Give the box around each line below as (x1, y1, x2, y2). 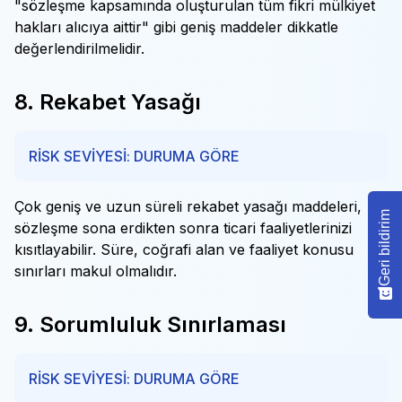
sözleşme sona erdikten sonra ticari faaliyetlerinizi (14, 219, 352, 237)
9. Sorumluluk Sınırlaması (14, 311, 286, 337)
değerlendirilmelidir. (14, 39, 144, 57)
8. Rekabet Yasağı (14, 89, 201, 115)
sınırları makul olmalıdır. (14, 262, 177, 280)
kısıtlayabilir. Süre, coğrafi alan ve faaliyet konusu (14, 240, 354, 258)
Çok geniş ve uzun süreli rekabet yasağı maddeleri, (14, 197, 362, 215)
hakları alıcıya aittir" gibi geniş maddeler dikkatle (14, 18, 338, 36)
